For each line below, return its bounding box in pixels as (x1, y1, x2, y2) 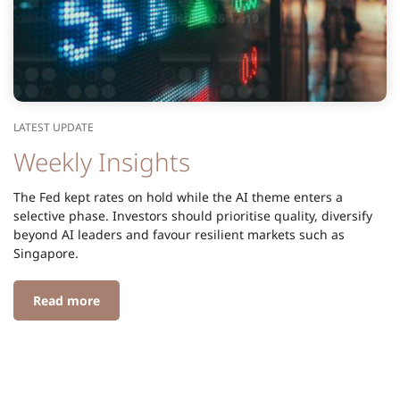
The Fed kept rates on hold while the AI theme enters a (13, 187, 343, 205)
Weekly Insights (13, 144, 190, 179)
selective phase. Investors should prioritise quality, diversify (13, 206, 372, 224)
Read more (33, 291, 100, 309)
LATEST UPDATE (13, 119, 94, 135)
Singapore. (13, 244, 79, 262)
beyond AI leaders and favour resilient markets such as (13, 225, 345, 243)
